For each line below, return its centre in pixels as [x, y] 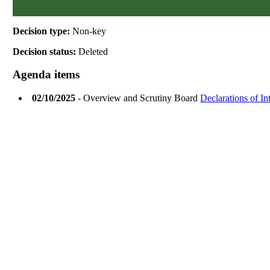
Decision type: [43, 31]
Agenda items [46, 75]
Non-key [89, 31]
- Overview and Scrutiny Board [138, 98]
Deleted [93, 51]
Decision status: [46, 51]
